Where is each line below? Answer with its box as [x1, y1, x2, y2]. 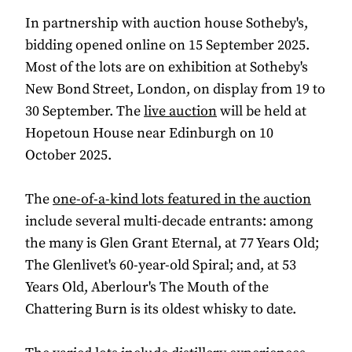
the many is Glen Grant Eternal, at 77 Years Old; [25, 234, 319, 253]
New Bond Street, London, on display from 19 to [25, 80, 325, 99]
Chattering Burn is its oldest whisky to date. [25, 300, 299, 319]
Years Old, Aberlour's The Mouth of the [25, 278, 269, 297]
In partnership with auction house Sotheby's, [25, 14, 308, 33]
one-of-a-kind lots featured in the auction [53, 190, 311, 209]
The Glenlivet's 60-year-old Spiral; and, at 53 [25, 256, 296, 275]
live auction [144, 102, 217, 121]
